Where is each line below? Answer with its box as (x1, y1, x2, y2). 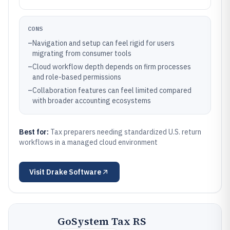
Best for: (19, 127, 50, 137)
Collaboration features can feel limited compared (32, 86, 191, 95)
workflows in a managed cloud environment (19, 138, 158, 147)
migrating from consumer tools (32, 49, 131, 58)
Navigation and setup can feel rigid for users (32, 39, 175, 48)
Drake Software (46, 167, 101, 177)
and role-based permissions (32, 72, 121, 82)
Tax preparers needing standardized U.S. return (50, 127, 201, 137)
